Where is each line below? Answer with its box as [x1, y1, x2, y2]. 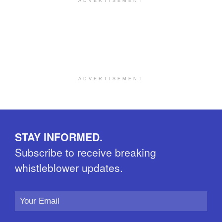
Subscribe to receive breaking [15, 145, 156, 160]
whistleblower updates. [15, 160, 123, 175]
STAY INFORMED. [15, 129, 103, 145]
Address [15, 203, 48, 213]
